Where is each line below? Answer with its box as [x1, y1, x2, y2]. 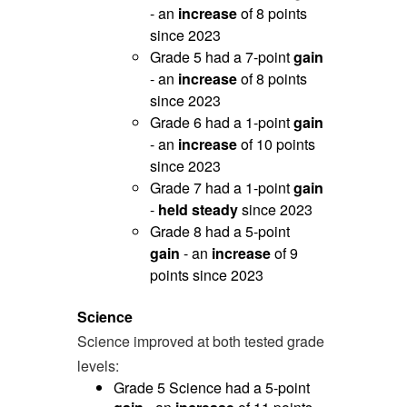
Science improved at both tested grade [76, 331, 324, 352]
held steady [157, 199, 242, 221]
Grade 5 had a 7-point [149, 46, 293, 68]
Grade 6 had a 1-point [149, 112, 293, 134]
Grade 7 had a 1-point [149, 177, 290, 199]
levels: [76, 355, 119, 377]
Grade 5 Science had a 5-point [113, 377, 310, 399]
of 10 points [236, 134, 315, 155]
